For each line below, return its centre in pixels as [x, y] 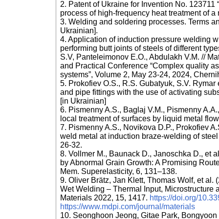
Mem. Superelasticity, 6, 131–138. [119, 172]
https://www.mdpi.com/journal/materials [128, 207]
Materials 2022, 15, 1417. [105, 198]
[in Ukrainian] [83, 101]
